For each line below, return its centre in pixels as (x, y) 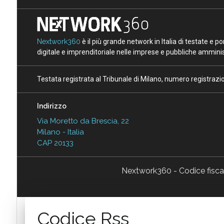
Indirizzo (51, 106)
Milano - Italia (60, 132)
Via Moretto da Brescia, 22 (83, 121)
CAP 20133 (55, 143)
